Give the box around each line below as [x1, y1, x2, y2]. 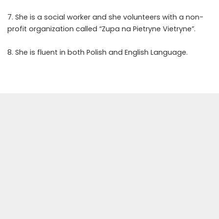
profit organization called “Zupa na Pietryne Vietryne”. [7, 24, 196, 34]
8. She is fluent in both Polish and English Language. [7, 47, 188, 57]
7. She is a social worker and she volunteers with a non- [7, 12, 203, 22]
